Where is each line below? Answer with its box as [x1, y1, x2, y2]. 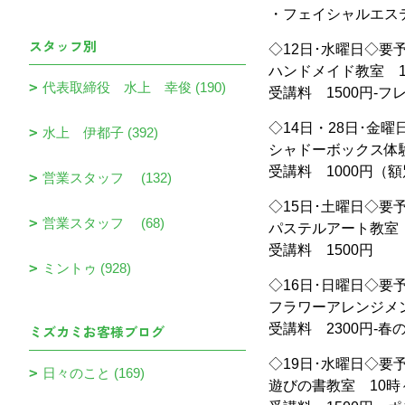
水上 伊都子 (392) [42, 125, 158, 140]
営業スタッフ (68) [42, 215, 165, 231]
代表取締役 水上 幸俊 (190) [42, 80, 226, 95]
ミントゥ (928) [42, 260, 131, 276]
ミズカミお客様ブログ [29, 322, 165, 341]
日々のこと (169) [42, 365, 145, 381]
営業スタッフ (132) [42, 170, 172, 185]
